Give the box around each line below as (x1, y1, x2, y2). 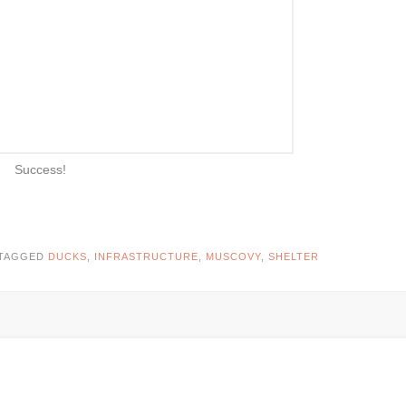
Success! (14, 162, 66, 177)
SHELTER (268, 251, 319, 262)
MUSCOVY (206, 251, 261, 262)
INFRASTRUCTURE (94, 251, 198, 262)
